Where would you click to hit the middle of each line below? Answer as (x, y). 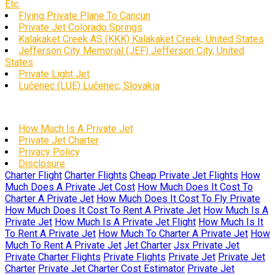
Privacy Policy (49, 152)
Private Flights (134, 257)
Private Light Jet (54, 74)
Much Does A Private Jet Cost (70, 187)
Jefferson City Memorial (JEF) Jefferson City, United (131, 51)
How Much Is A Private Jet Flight (125, 222)
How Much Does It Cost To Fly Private (178, 199)
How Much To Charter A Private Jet (173, 234)
